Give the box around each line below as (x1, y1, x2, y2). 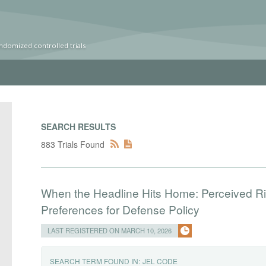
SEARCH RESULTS (41, 121, 116, 132)
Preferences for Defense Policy (41, 201, 200, 217)
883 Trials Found (41, 138, 105, 150)
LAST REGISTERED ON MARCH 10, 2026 (47, 226, 172, 235)
